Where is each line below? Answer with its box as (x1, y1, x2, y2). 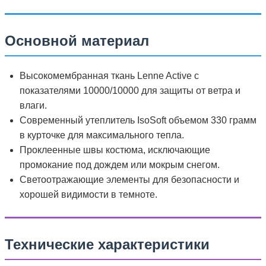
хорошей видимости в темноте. (20, 189, 157, 199)
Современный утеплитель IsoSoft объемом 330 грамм (20, 115, 256, 125)
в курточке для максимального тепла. (20, 129, 184, 140)
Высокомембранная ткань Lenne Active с (20, 70, 199, 81)
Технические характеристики (5, 236, 210, 252)
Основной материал (5, 32, 149, 49)
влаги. (20, 100, 47, 110)
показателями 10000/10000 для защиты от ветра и (20, 85, 240, 96)
